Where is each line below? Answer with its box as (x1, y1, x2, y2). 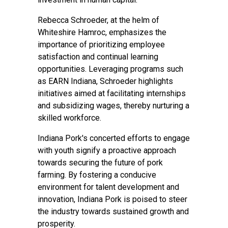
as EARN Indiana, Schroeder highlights (38, 76, 173, 86)
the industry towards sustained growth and (38, 207, 189, 216)
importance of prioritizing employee (38, 40, 165, 49)
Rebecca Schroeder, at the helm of (38, 15, 159, 25)
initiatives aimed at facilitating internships (38, 89, 186, 98)
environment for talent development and (38, 182, 179, 192)
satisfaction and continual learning (38, 52, 158, 62)
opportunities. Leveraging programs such (38, 64, 183, 74)
